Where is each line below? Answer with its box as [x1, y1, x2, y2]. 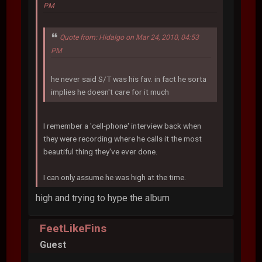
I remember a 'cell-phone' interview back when [43, 120, 202, 130]
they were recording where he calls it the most [43, 133, 202, 143]
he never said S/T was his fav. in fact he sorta [51, 74, 207, 84]
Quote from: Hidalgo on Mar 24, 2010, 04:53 [60, 33, 199, 42]
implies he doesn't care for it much [51, 87, 170, 96]
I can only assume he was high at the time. [43, 172, 187, 182]
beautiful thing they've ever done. [43, 146, 160, 156]
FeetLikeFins [40, 222, 107, 236]
